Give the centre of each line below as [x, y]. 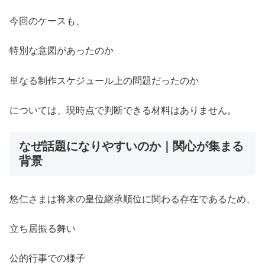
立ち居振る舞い [43, 229]
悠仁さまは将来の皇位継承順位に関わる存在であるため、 [132, 199]
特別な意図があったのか [62, 51]
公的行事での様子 [47, 258]
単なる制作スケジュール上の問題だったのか [104, 80]
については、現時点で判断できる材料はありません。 [123, 111]
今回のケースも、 [47, 21]
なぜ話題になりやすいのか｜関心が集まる [131, 146]
